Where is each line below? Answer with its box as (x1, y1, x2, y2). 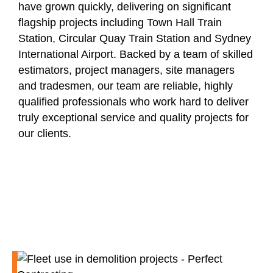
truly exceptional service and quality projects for (18, 112, 249, 124)
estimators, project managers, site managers (18, 64, 235, 77)
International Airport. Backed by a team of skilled (18, 48, 253, 61)
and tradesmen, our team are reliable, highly (18, 80, 233, 93)
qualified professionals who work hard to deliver (18, 96, 249, 108)
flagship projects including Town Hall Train (18, 16, 222, 29)
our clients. (18, 127, 71, 140)
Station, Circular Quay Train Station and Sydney (18, 32, 251, 45)
